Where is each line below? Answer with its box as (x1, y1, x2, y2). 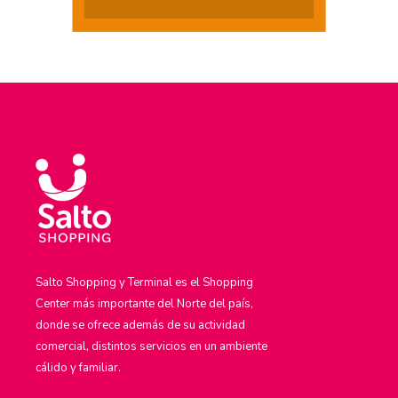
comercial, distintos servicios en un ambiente (36, 338, 267, 354)
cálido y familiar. (36, 359, 121, 376)
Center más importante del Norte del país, (36, 295, 253, 312)
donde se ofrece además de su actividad (36, 316, 245, 333)
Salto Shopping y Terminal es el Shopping (36, 274, 253, 291)
